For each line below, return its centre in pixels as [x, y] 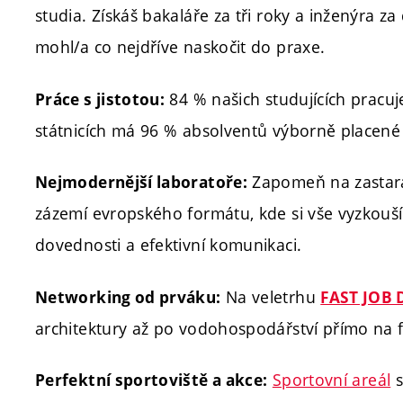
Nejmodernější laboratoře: [141, 183]
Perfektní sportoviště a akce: [152, 381]
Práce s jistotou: [100, 99]
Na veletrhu [271, 296]
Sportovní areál [331, 380]
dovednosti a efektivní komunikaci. [169, 245]
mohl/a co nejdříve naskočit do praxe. [180, 47]
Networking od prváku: [128, 297]
